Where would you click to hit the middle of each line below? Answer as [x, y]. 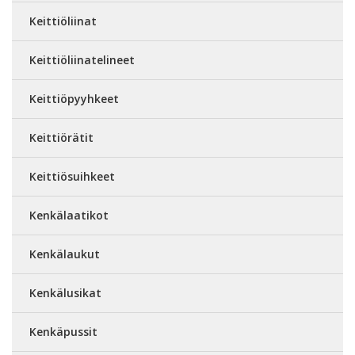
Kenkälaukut [65, 254]
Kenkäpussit [63, 332]
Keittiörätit [61, 137]
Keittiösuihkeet [72, 176]
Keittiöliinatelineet [82, 60]
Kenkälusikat [65, 293]
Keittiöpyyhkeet [74, 99]
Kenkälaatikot [69, 215]
